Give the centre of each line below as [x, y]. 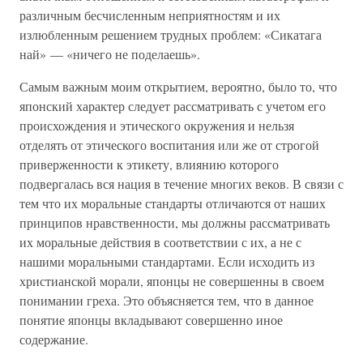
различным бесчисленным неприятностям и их [150, 15]
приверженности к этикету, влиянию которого [149, 164]
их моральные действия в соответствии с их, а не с [160, 242]
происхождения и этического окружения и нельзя [157, 125]
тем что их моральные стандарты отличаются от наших [173, 203]
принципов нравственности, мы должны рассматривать [175, 222]
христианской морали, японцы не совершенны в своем [172, 281]
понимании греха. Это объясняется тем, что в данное [167, 300]
